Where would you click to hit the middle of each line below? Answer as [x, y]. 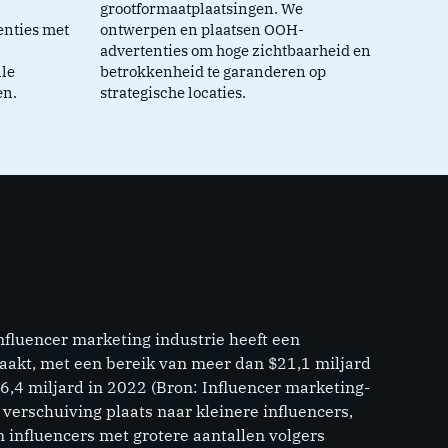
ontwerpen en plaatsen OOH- [201, 30]
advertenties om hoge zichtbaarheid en [235, 51]
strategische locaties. [172, 93]
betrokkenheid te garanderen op [212, 72]
